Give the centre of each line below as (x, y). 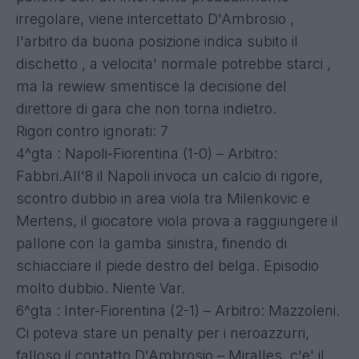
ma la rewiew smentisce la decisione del (151, 86)
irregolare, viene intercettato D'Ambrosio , (155, 18)
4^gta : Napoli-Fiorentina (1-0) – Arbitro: (147, 153)
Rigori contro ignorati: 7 (92, 131)
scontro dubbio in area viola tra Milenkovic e (163, 198)
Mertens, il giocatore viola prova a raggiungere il (177, 220)
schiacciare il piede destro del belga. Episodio (167, 265)
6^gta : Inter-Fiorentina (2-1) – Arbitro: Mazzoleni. (178, 310)
